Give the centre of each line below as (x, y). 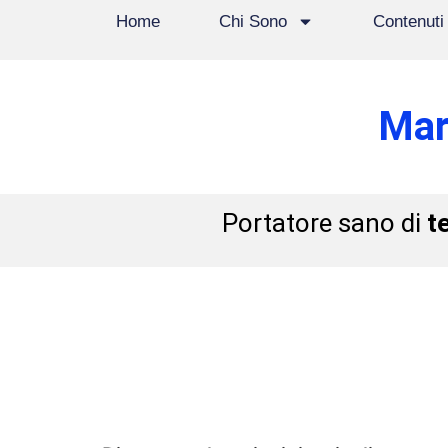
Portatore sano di (324, 223)
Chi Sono (252, 21)
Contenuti (408, 21)
